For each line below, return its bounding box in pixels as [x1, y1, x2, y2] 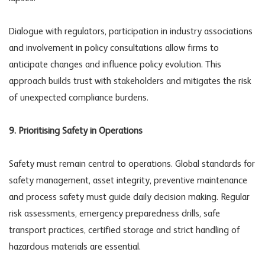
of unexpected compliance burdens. [9, 93, 148, 103]
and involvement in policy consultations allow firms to [9, 43, 219, 53]
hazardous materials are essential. [9, 242, 141, 252]
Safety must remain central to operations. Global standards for [9, 159, 255, 169]
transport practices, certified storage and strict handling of [9, 225, 240, 235]
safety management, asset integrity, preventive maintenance [9, 176, 247, 186]
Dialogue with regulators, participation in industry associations [9, 27, 253, 37]
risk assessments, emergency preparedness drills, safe [9, 209, 220, 219]
